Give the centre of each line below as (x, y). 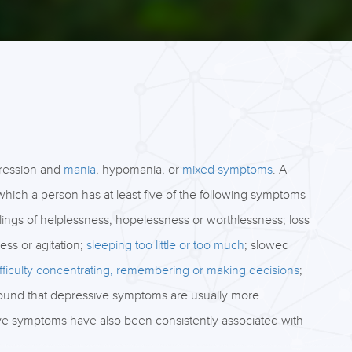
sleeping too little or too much (165, 245)
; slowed (266, 245)
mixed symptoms (227, 170)
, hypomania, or (139, 170)
